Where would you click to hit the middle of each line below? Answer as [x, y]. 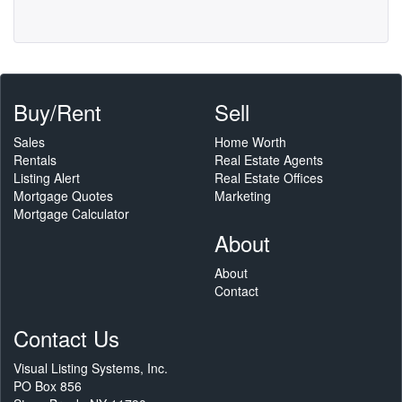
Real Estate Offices [269, 178]
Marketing [243, 196]
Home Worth [250, 142]
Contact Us [66, 338]
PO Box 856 [48, 386]
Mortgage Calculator [71, 214]
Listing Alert [47, 178]
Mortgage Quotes [63, 196]
